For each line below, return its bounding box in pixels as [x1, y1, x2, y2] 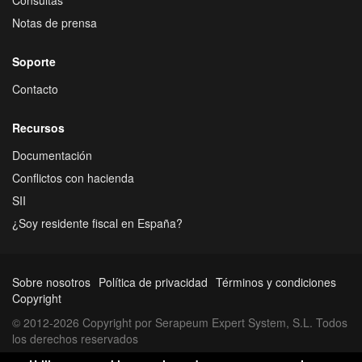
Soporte [12, 53, 56, 69]
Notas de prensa [12, 14, 97, 31]
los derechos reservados [12, 330, 138, 347]
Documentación [12, 146, 92, 163]
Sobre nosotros [12, 273, 90, 290]
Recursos [12, 119, 65, 136]
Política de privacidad [99, 273, 208, 290]
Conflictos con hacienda [12, 169, 134, 186]
